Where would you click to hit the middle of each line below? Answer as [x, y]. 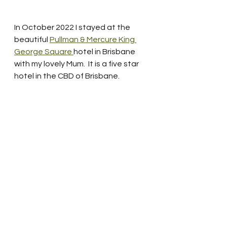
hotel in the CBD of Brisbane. [69, 76]
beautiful [32, 39]
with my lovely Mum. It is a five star [77, 64]
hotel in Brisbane [105, 51]
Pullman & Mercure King [93, 39]
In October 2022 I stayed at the [73, 27]
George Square [44, 51]
